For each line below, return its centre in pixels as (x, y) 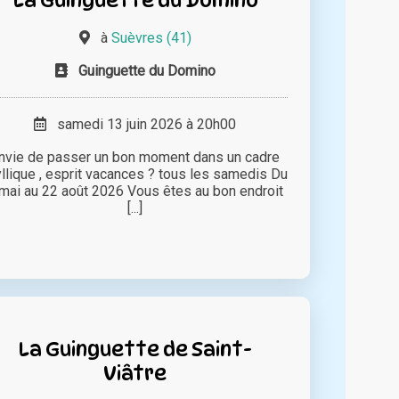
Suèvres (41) (151, 38)
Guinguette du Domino (147, 71)
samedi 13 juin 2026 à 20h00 (142, 125)
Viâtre (135, 373)
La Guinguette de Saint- (135, 349)
